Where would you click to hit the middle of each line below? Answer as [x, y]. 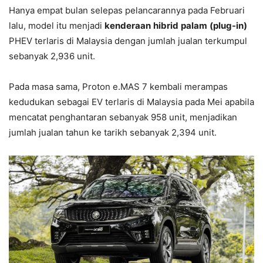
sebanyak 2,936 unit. [52, 56]
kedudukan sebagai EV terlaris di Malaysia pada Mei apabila [131, 102]
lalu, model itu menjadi [57, 25]
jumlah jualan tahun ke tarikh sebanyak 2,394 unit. [113, 132]
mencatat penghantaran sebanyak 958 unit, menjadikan [123, 117]
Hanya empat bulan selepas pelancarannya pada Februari [127, 10]
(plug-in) [228, 25]
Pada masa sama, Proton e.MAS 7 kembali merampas [118, 86]
